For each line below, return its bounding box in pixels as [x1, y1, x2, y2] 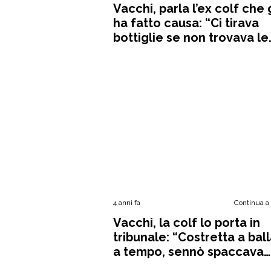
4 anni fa [113, 198, 140, 207]
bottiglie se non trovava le [113, 30, 269, 45]
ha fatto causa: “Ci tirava [113, 16, 259, 30]
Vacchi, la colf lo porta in [113, 215, 260, 230]
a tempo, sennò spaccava [113, 244, 264, 259]
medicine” [113, 45, 174, 59]
